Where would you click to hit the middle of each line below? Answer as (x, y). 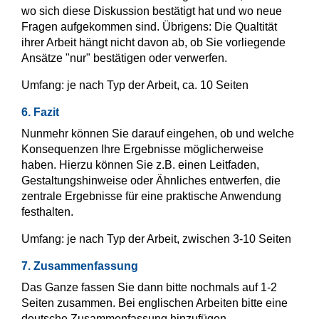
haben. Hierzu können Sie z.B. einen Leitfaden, (140, 165)
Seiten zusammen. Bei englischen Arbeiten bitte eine (155, 303)
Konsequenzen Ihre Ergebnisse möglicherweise (142, 150)
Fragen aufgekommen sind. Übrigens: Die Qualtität (149, 27)
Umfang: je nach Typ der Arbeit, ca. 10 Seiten (135, 85)
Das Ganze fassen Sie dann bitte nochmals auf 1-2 (149, 288)
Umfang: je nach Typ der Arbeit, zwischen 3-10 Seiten (156, 239)
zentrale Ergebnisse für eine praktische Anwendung (151, 197)
